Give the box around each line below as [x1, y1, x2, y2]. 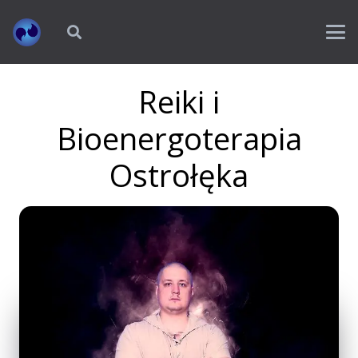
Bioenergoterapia [56, 117, 302, 159]
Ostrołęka [109, 154, 249, 196]
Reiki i [138, 81, 220, 122]
